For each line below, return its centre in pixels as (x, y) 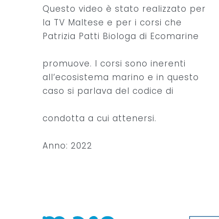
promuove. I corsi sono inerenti (114, 63)
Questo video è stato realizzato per (124, 9)
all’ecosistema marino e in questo (121, 77)
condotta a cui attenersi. (99, 118)
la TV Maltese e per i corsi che (112, 22)
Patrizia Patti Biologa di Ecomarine (121, 36)
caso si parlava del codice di (108, 91)
